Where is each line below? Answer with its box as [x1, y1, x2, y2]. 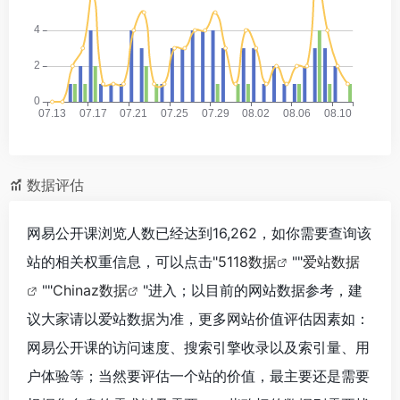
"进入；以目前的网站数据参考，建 [143, 281, 362, 300]
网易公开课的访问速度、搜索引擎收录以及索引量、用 [27, 338, 370, 357]
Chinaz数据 [53, 281, 128, 300]
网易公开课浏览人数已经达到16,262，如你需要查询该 [27, 224, 371, 243]
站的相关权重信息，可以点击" [27, 253, 218, 271]
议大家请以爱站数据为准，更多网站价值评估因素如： [27, 310, 370, 329]
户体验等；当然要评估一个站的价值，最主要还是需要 [27, 367, 370, 386]
